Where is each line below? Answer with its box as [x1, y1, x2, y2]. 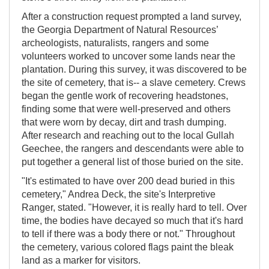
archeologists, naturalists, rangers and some [22, 38, 209, 48]
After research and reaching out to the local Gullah [22, 130, 234, 141]
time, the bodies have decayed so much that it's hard [22, 216, 243, 226]
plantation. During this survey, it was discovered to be [22, 64, 247, 74]
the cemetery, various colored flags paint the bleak [22, 242, 234, 252]
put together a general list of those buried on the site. [22, 157, 243, 167]
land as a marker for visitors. [22, 255, 141, 265]
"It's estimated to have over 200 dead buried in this [22, 176, 235, 186]
